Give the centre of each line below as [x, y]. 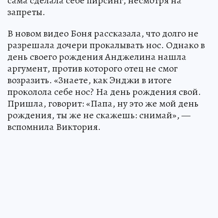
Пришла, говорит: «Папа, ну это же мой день [103, 103]
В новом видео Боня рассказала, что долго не [103, 33]
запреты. [26, 12]
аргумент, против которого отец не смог [92, 68]
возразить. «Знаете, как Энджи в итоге [90, 80]
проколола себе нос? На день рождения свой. [104, 91]
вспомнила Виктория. [54, 127]
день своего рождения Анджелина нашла [97, 56]
